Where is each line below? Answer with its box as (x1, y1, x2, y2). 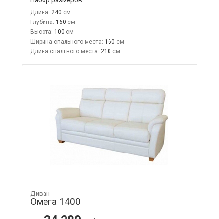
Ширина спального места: (30, 38, 103, 45)
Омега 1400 (30, 196, 81, 207)
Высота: (30, 28, 53, 35)
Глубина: (30, 18, 54, 25)
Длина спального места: (30, 47, 99, 55)
